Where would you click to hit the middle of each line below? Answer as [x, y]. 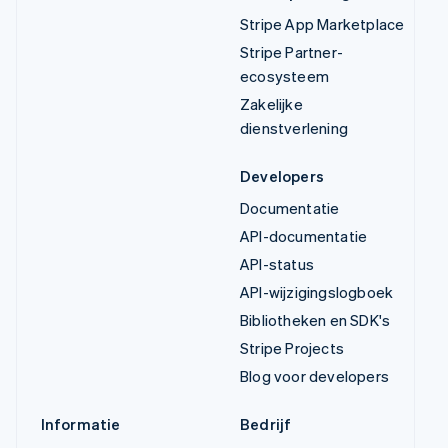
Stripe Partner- [291, 51]
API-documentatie [304, 235]
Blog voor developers [314, 375]
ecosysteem [284, 75]
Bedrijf [266, 423]
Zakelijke [271, 103]
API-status [277, 263]
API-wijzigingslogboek [317, 291]
